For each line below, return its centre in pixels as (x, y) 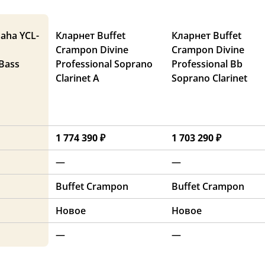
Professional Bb (207, 64)
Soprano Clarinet (209, 78)
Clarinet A (77, 78)
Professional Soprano (104, 64)
